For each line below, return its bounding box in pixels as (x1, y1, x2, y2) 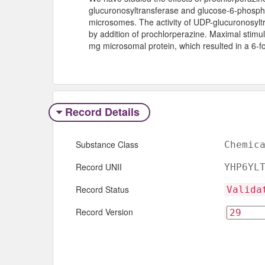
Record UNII (76, 160, 122, 173)
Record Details (62, 104, 143, 119)
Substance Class (76, 138, 138, 150)
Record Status (76, 183, 129, 195)
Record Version (76, 205, 133, 218)
